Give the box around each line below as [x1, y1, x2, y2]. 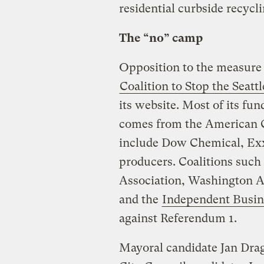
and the [118, 192, 161, 206]
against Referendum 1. [118, 211, 237, 225]
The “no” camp [118, 31, 203, 45]
